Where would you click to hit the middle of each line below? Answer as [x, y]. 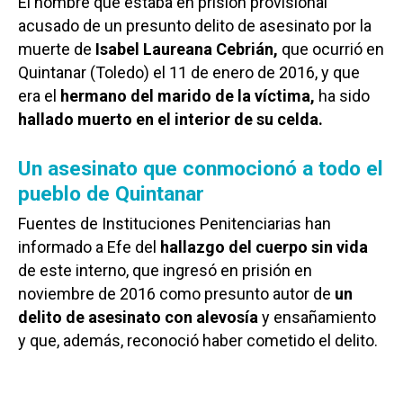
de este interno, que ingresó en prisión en [165, 270]
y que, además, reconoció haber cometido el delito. [198, 340]
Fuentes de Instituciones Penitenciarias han [175, 223]
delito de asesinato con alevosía [138, 317]
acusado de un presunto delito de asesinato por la [195, 25]
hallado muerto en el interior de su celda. [170, 119]
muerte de [57, 49]
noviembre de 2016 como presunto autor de [176, 293]
